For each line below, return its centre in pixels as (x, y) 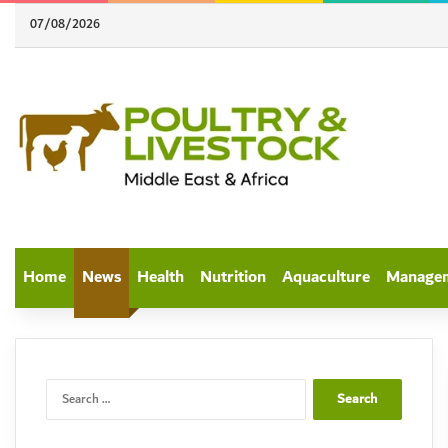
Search (323, 388)
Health (160, 277)
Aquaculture (326, 277)
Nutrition (233, 277)
